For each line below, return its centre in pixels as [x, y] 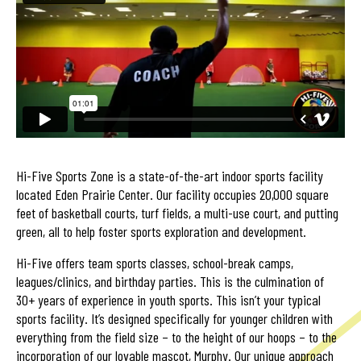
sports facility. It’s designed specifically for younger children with [174, 318]
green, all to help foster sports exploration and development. [161, 231]
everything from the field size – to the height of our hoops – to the [176, 336]
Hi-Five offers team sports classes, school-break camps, [155, 262]
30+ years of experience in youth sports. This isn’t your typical [168, 299]
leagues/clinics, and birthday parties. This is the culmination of [170, 281]
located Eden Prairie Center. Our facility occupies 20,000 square [172, 194]
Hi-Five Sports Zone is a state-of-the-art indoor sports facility [170, 175]
